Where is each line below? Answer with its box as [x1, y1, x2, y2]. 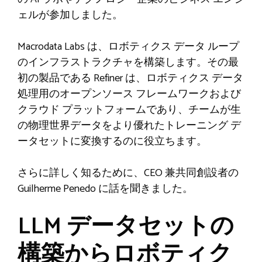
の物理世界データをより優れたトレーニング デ [18, 116, 241, 135]
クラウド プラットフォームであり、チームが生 [18, 101, 241, 119]
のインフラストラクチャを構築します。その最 [18, 53, 239, 71]
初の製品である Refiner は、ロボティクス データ [18, 69, 243, 87]
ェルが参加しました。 [18, 6, 123, 24]
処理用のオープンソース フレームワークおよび [18, 85, 241, 103]
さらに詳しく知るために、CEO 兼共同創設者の [18, 164, 239, 182]
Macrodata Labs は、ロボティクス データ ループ [18, 37, 239, 56]
